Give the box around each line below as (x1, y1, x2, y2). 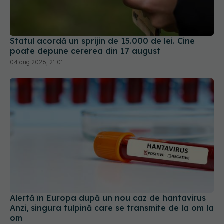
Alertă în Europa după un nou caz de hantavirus (10, 193, 206, 203)
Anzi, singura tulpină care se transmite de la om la (10, 203, 214, 213)
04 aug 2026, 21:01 (10, 58, 63, 66)
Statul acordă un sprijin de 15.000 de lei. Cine (10, 35, 195, 46)
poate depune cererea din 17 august (10, 45, 160, 56)
